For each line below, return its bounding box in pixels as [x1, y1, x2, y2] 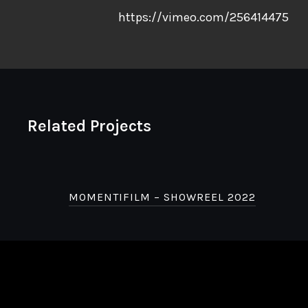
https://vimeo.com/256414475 [118, 10, 289, 25]
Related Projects [27, 116, 152, 135]
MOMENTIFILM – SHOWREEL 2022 [69, 190, 256, 203]
